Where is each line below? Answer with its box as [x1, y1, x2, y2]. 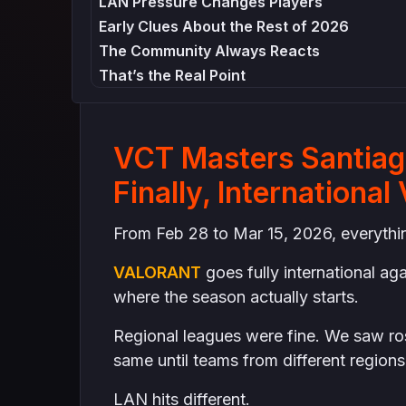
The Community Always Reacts [99, 42, 321, 60]
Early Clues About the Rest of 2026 [99, 17, 350, 35]
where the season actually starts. [112, 287, 359, 306]
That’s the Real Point [99, 66, 246, 84]
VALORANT [112, 263, 201, 282]
